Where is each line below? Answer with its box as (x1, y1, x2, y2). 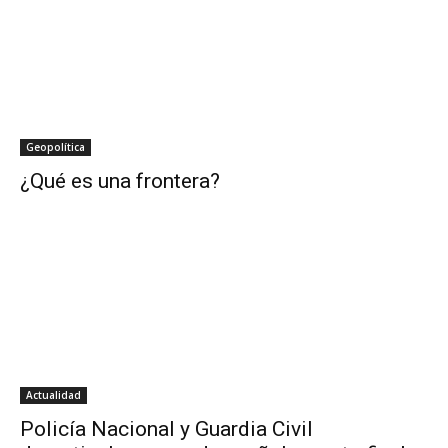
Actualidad (26, 388, 81, 403)
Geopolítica (26, 140, 85, 155)
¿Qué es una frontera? (20, 169, 220, 194)
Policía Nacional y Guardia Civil (20, 417, 313, 442)
